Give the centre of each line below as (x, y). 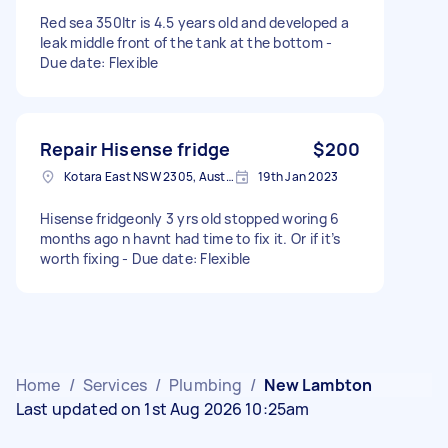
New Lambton (318, 384)
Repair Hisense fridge (135, 148)
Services (114, 384)
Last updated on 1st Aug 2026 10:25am (163, 408)
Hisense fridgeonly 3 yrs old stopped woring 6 (190, 218)
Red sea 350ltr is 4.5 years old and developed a (194, 22)
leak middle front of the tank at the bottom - (186, 42)
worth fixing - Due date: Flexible (145, 258)
